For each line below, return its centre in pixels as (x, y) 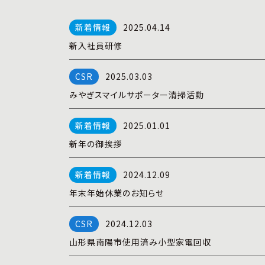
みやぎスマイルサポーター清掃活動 (137, 95)
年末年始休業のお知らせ (117, 193)
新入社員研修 (96, 46)
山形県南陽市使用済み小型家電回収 (140, 242)
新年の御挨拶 (96, 144)
